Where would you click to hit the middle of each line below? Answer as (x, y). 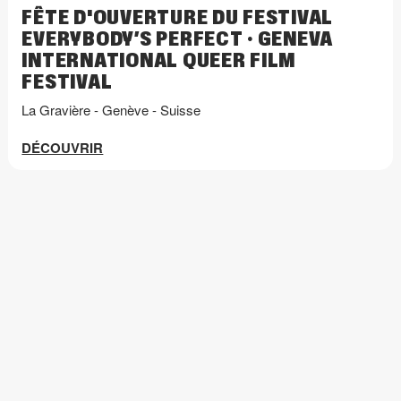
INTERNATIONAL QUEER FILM (159, 61)
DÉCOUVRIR (63, 148)
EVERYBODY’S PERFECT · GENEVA (178, 40)
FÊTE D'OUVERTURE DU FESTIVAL (178, 18)
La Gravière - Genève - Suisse (111, 109)
